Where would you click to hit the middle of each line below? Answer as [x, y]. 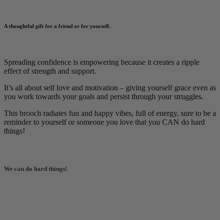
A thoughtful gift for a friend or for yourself [56, 26]
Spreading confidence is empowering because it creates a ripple [102, 62]
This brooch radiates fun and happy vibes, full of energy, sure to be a [110, 113]
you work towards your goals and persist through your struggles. [104, 96]
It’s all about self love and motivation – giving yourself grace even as [110, 87]
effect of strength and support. [50, 71]
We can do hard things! [36, 168]
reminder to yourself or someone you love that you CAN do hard [104, 122]
